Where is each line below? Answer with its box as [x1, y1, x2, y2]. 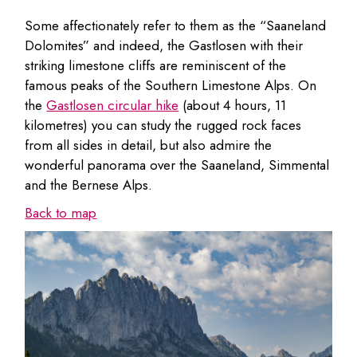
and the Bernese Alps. [25, 175, 153, 194]
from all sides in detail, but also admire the [25, 135, 273, 155]
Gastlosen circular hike [46, 95, 179, 115]
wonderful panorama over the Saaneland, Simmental [25, 155, 330, 175]
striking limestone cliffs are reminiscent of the [25, 55, 287, 75]
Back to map [25, 202, 97, 222]
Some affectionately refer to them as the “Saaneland [25, 15, 327, 35]
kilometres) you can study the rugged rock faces [25, 115, 302, 135]
